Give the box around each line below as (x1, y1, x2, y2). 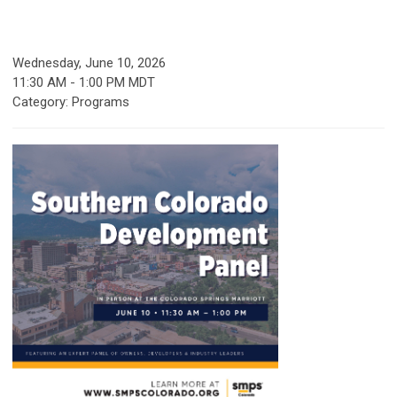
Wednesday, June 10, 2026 (12, 55, 166, 71)
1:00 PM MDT (79, 74, 155, 90)
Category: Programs (12, 94, 129, 110)
